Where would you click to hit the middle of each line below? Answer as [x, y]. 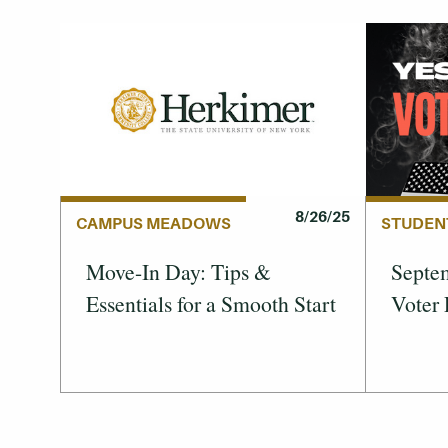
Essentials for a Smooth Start [211, 304]
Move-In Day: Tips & [178, 272]
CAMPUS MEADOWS [153, 224]
